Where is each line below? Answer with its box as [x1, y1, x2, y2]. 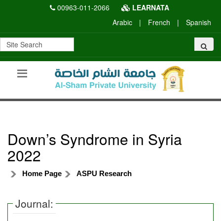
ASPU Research [76, 169, 132, 178]
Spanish [186, 17, 211, 27]
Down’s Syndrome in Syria [7, 128, 182, 149]
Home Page [22, 169, 62, 178]
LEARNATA [130, 2, 169, 12]
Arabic [112, 17, 132, 27]
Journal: [15, 195, 53, 211]
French [148, 17, 170, 27]
